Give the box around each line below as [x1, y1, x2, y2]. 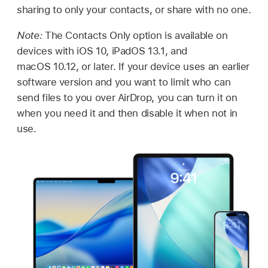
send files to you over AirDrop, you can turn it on [17, 92, 237, 104]
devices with [17, 45, 77, 57]
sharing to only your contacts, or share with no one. [17, 4, 251, 16]
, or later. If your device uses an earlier [76, 60, 250, 73]
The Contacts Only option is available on [44, 29, 228, 42]
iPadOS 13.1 [111, 45, 165, 57]
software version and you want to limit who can [17, 76, 231, 89]
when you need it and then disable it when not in [17, 107, 237, 120]
